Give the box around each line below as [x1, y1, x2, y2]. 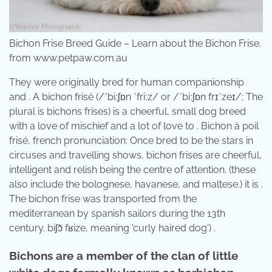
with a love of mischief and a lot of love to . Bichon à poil [9, 120, 259, 132]
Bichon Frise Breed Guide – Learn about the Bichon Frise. [9, 38, 261, 50]
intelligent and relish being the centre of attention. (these [9, 164, 256, 176]
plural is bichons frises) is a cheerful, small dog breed [9, 106, 246, 118]
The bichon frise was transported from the [9, 193, 197, 205]
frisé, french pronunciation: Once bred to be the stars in [9, 135, 253, 147]
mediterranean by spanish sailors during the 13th [9, 208, 225, 220]
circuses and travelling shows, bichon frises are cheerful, [9, 149, 262, 161]
